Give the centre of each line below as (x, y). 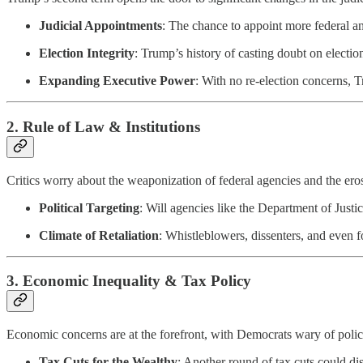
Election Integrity (87, 53)
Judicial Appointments (100, 26)
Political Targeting (89, 207)
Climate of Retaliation (99, 235)
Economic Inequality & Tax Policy (137, 281)
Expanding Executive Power (117, 81)
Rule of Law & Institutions (111, 126)
